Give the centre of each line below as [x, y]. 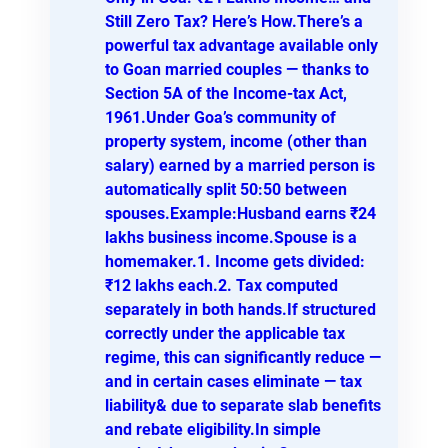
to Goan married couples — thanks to [237, 69]
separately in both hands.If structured [240, 309]
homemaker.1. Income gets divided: [235, 261]
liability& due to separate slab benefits [243, 405]
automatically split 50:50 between [226, 189]
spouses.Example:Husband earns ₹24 [240, 213]
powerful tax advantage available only [241, 45]
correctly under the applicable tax [225, 333]
